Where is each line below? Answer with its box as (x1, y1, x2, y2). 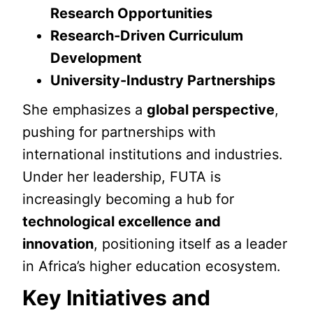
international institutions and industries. (22, 146, 284, 163)
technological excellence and (22, 213, 221, 230)
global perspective (147, 101, 275, 118)
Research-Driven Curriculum (50, 27, 244, 44)
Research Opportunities (50, 5, 213, 22)
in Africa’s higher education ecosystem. (22, 258, 282, 275)
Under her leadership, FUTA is (22, 168, 221, 185)
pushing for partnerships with (22, 124, 217, 140)
